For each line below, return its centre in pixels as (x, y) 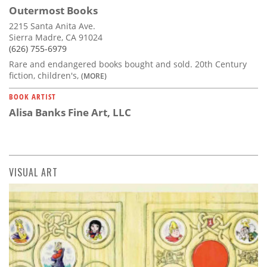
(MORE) (94, 75)
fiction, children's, (45, 75)
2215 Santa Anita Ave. (52, 26)
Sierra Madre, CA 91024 (56, 37)
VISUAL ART (33, 172)
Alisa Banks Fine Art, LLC (70, 112)
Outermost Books (53, 10)
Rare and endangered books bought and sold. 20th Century (128, 64)
